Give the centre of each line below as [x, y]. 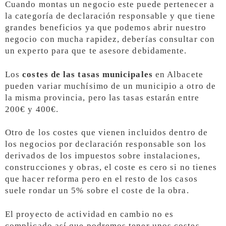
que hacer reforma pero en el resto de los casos [101, 179]
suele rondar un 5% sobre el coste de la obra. [97, 191]
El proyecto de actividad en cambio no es [90, 214]
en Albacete [178, 74]
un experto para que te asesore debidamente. [96, 50]
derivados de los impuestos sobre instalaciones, [103, 156]
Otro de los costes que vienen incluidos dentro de [106, 133]
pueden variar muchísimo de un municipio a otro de [110, 86]
